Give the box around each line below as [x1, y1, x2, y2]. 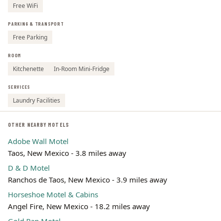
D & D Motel [8, 163, 50, 173]
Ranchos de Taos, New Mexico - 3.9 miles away [8, 175, 167, 184]
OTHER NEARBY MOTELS [8, 121, 69, 128]
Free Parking [13, 33, 47, 41]
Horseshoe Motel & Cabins [8, 189, 98, 199]
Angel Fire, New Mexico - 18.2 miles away [8, 201, 150, 211]
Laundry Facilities [13, 96, 60, 105]
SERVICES [8, 84, 31, 90]
